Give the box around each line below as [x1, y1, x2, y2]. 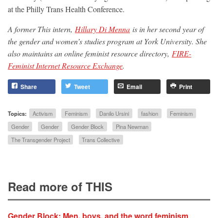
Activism [32, 109, 53, 117]
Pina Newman [115, 123, 148, 131]
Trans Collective [82, 136, 120, 144]
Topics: [8, 109, 27, 117]
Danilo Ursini [99, 109, 129, 117]
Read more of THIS [8, 178, 112, 195]
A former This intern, [8, 23, 75, 34]
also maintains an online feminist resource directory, [8, 48, 172, 58]
